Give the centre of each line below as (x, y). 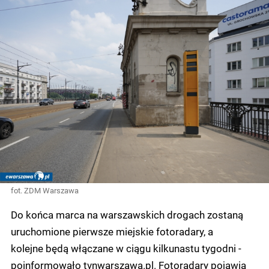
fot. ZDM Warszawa (45, 191)
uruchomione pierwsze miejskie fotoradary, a (112, 231)
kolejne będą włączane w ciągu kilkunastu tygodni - (126, 248)
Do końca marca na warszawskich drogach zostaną (127, 215)
